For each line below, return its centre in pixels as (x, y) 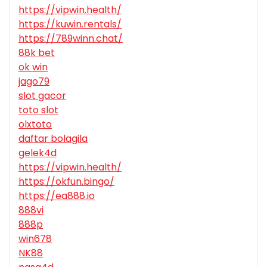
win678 (35, 239)
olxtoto (35, 125)
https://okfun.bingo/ (66, 182)
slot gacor (42, 96)
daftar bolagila (53, 139)
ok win (33, 67)
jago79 (34, 82)
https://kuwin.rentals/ (70, 24)
